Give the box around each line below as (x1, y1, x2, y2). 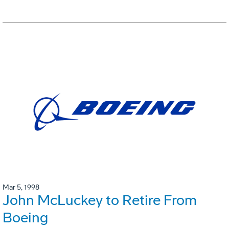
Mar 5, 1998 (3, 183, 39, 192)
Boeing (3, 209, 48, 226)
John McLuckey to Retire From (3, 192, 197, 209)
